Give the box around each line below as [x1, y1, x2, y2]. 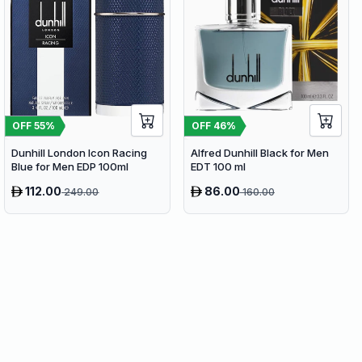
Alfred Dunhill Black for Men [190, 145, 329, 159]
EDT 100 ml [190, 159, 246, 173]
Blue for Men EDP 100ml [11, 159, 129, 173]
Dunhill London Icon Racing [11, 145, 148, 159]
